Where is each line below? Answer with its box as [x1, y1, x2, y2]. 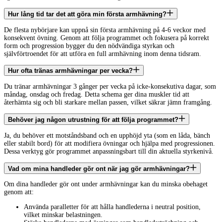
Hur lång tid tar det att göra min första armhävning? [8, 10, 166, 18]
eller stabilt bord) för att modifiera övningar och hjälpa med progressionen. [4, 139, 215, 147]
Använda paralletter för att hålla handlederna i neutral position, [24, 203, 201, 211]
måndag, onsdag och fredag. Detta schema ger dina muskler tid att [4, 91, 189, 99]
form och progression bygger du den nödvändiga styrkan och [4, 42, 174, 50]
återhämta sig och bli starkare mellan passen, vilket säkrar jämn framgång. [4, 99, 212, 107]
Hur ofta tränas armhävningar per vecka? [8, 67, 133, 75]
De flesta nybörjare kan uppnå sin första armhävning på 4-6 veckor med [4, 26, 206, 34]
